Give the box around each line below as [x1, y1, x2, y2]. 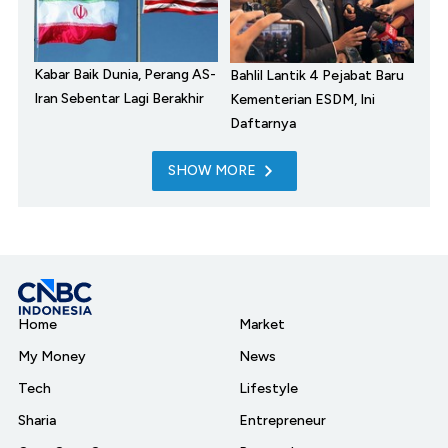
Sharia [18, 412, 56, 430]
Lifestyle [239, 380, 298, 398]
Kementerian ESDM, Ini [230, 91, 375, 109]
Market [239, 316, 285, 334]
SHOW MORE [167, 162, 256, 180]
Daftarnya [230, 115, 296, 133]
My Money [18, 348, 86, 366]
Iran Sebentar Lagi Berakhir [34, 90, 204, 108]
